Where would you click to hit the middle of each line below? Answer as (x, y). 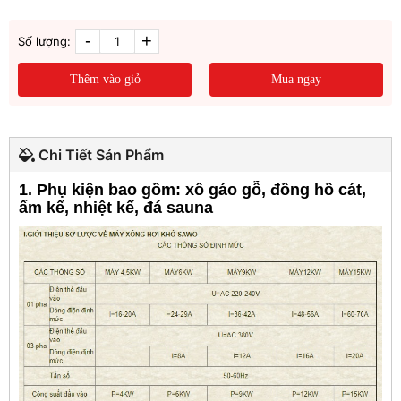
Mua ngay (296, 80)
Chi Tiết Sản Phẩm (99, 155)
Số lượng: (44, 42)
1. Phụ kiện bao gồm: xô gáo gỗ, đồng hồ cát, (192, 190)
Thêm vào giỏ (105, 80)
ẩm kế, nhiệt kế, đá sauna (116, 208)
